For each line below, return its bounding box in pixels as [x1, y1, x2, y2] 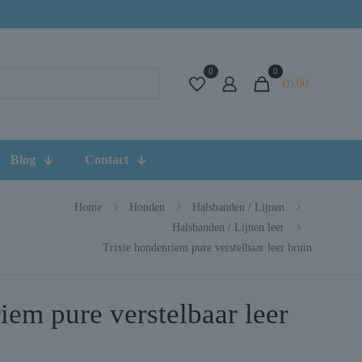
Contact [85, 152, 128, 166]
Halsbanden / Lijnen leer [172, 221, 284, 234]
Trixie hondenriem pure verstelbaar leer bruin [103, 241, 312, 254]
